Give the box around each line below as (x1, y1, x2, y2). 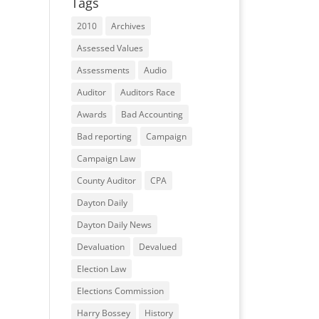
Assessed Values (76, 42, 143, 54)
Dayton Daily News (76, 219, 152, 231)
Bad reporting (76, 130, 132, 142)
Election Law (76, 263, 126, 275)
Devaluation (76, 241, 125, 253)
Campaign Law (76, 152, 135, 164)
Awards (76, 108, 107, 120)
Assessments (76, 64, 130, 76)
